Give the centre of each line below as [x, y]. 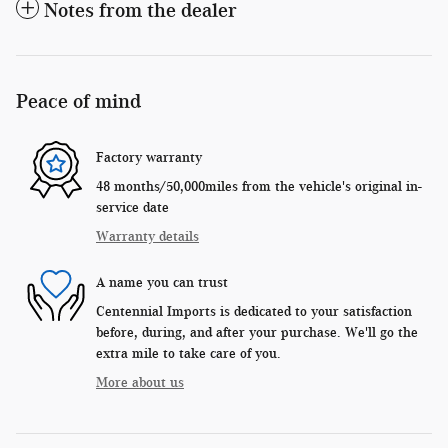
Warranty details [147, 237]
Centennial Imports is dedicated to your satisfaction [254, 312]
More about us [140, 383]
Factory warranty [149, 157]
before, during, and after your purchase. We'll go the [257, 333]
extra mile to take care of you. [188, 354]
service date [132, 208]
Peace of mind [78, 101]
